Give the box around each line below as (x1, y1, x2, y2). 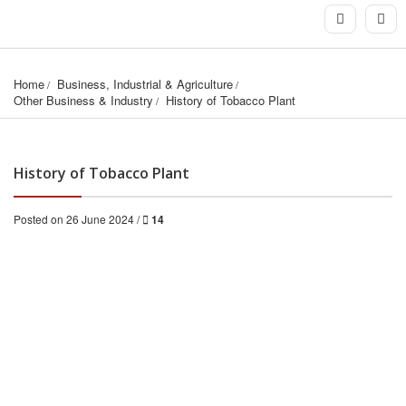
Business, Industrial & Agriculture (57, 75, 233, 93)
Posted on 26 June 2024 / (14, 211, 142, 227)
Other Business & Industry (14, 92, 153, 110)
